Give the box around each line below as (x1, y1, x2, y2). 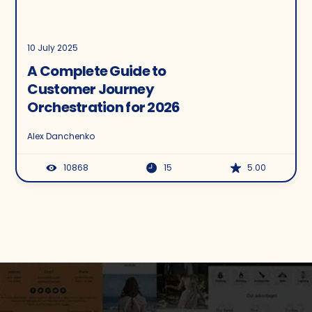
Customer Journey (27, 79, 154, 99)
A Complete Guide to (27, 61, 166, 81)
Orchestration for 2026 (27, 97, 180, 117)
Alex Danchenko (27, 130, 95, 142)
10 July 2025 (27, 41, 79, 54)
